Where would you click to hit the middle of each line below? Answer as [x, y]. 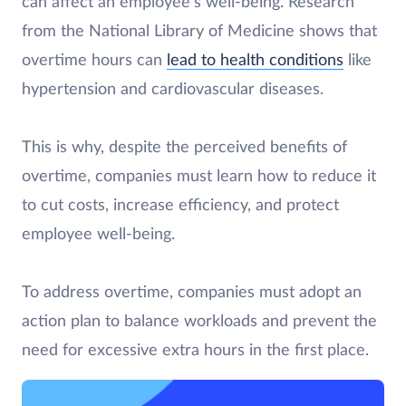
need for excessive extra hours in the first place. [195, 351]
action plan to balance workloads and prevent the [199, 322]
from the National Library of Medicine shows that [199, 32]
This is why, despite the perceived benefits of [184, 148]
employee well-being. [101, 235]
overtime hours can [94, 61]
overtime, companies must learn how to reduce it [199, 177]
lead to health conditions [255, 61]
